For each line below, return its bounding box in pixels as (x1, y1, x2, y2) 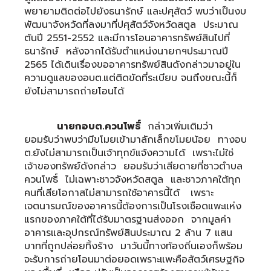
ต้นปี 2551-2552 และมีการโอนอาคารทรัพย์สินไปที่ (24, 30, 230, 45)
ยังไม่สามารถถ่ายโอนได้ (24, 83, 124, 99)
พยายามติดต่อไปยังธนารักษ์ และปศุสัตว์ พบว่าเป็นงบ (24, 4, 246, 19)
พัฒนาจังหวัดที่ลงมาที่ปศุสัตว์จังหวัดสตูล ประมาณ (24, 17, 238, 32)
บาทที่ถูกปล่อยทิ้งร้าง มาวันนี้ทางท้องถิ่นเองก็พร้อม (24, 238, 243, 253)
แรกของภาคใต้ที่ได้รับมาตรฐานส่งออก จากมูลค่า (24, 212, 231, 227)
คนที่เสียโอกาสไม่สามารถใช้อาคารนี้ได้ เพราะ (24, 185, 214, 200)
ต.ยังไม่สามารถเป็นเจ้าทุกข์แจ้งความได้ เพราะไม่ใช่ (24, 145, 233, 160)
